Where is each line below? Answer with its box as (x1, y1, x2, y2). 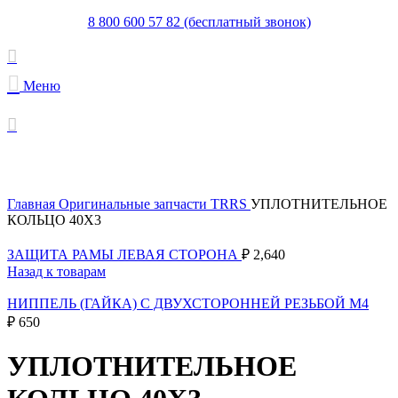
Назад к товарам (7, 264, 106, 279)
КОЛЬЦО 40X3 (7, 212, 101, 227)
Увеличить (7, 180, 71, 195)
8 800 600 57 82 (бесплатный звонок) (87, 14, 311, 29)
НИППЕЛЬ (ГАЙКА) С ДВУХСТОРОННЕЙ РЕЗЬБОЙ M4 (7, 296, 369, 311)
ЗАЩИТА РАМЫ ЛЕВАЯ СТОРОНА (7, 247, 242, 262)
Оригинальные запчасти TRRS (59, 196, 251, 211)
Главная (7, 196, 59, 211)
